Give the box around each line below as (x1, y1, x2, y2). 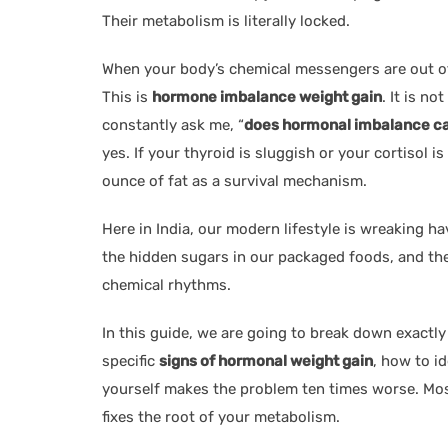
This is (102, 87, 152, 106)
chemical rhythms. (102, 275, 231, 294)
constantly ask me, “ (102, 115, 244, 134)
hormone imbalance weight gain (152, 87, 382, 106)
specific (102, 351, 159, 370)
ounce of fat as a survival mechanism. (102, 171, 367, 190)
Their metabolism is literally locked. (102, 11, 350, 30)
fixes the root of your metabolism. (102, 407, 340, 426)
